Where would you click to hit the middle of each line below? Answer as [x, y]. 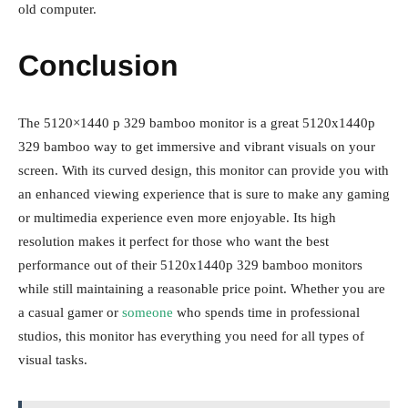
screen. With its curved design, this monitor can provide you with [204, 170]
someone [148, 312]
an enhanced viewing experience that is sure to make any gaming [204, 194]
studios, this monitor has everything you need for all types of [191, 336]
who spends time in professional [266, 312]
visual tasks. [53, 359]
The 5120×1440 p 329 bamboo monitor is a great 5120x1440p [197, 122]
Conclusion [98, 65]
